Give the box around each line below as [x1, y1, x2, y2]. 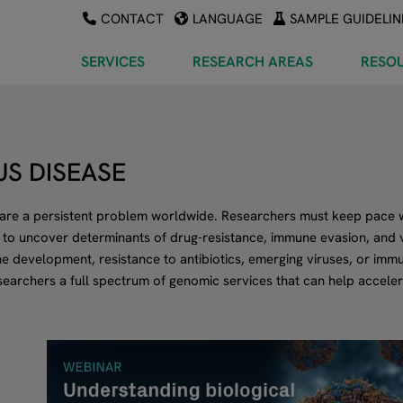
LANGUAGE [193, 10, 263, 28]
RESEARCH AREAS [192, 51, 313, 71]
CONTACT [101, 10, 164, 28]
